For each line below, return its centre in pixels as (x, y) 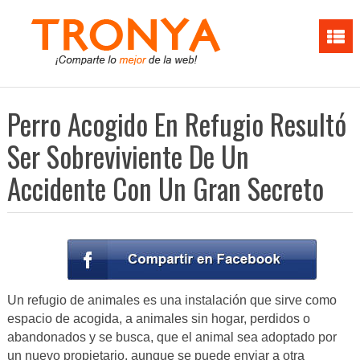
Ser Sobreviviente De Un (128, 156)
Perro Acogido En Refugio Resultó (176, 124)
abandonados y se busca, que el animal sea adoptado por (172, 337)
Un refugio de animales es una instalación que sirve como (172, 301)
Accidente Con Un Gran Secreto (165, 188)
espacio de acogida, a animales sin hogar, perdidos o (158, 319)
